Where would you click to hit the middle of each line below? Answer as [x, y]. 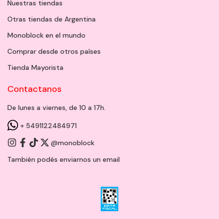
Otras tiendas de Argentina [52, 19]
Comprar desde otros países [54, 51]
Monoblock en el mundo [46, 35]
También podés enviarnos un [55, 160]
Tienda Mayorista [35, 67]
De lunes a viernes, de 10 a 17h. [56, 107]
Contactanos [34, 89]
